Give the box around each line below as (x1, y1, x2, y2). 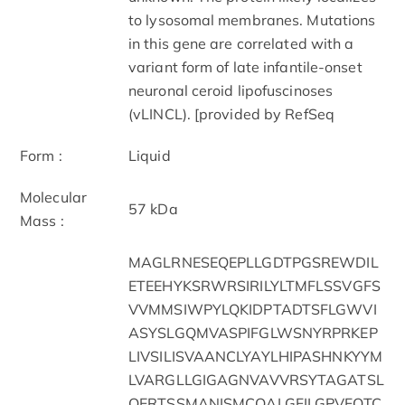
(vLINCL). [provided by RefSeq (128, 104, 334, 123)
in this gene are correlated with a (128, 33, 354, 52)
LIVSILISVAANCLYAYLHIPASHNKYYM (128, 346, 382, 365)
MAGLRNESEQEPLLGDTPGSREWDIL (128, 252, 379, 271)
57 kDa (128, 199, 178, 218)
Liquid (128, 146, 171, 165)
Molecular (20, 187, 87, 206)
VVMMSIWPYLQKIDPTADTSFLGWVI (128, 299, 377, 318)
